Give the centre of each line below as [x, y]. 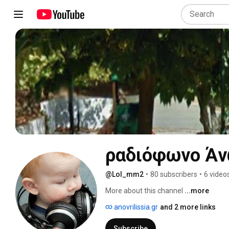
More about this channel [144, 190]
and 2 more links [188, 207]
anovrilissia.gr [135, 207]
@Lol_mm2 [124, 174]
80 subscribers [174, 174]
